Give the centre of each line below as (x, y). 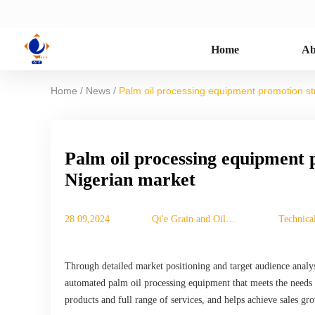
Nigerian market (130, 180)
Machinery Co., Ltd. (193, 234)
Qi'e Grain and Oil (189, 219)
